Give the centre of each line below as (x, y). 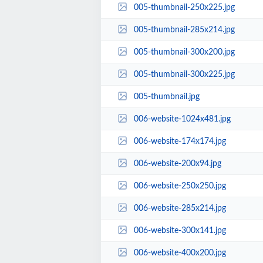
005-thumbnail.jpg (166, 97)
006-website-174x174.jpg (180, 141)
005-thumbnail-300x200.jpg (184, 52)
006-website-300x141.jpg (180, 230)
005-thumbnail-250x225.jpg (184, 7)
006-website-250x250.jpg (180, 186)
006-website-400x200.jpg (180, 253)
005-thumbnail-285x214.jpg (184, 30)
